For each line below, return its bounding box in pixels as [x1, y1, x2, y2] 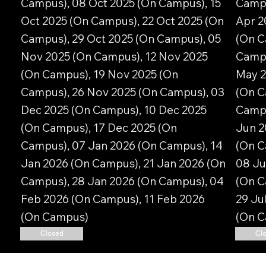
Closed [40, 229, 64, 237]
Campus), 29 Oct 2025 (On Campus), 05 [20, 31, 221, 46]
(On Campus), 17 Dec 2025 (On [20, 120, 177, 135]
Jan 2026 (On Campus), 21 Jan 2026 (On [20, 156, 226, 170]
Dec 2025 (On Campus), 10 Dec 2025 [20, 102, 207, 117]
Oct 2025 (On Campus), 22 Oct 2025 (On [20, 13, 224, 28]
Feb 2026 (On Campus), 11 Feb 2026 [20, 191, 205, 206]
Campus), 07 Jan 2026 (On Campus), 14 [20, 138, 223, 153]
